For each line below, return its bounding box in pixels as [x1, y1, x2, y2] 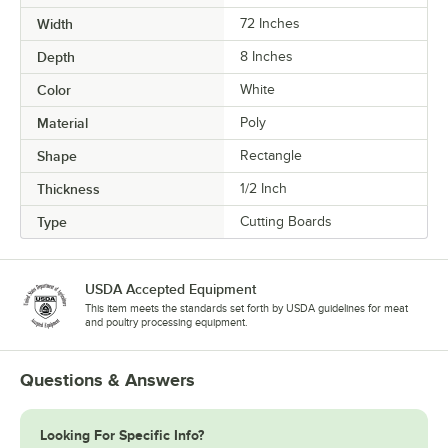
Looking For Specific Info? [40, 427, 204, 443]
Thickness [37, 181, 100, 197]
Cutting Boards [240, 214, 332, 229]
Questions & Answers [20, 370, 195, 390]
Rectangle [240, 148, 302, 163]
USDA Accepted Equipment [85, 281, 256, 297]
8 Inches [240, 49, 293, 64]
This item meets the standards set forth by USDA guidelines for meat [85, 302, 408, 314]
